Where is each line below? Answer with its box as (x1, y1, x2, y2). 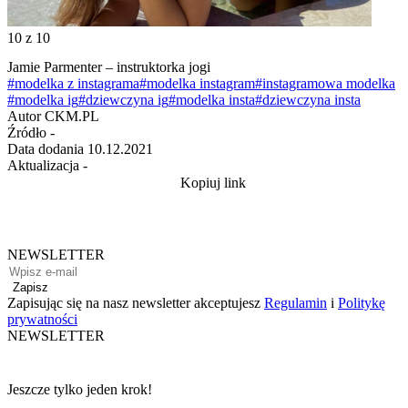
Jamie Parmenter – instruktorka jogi (7, 58, 210, 75)
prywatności (7, 311, 77, 327)
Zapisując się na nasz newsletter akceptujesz (7, 294, 264, 311)
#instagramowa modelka (255, 75, 395, 91)
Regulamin (264, 294, 327, 311)
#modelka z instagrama (7, 75, 139, 91)
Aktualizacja (7, 157, 79, 173)
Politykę (338, 294, 385, 311)
